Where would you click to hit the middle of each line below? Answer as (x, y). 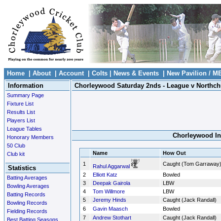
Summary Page (25, 95)
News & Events (136, 73)
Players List (21, 120)
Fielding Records (27, 211)
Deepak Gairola (111, 183)
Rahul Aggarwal (111, 166)
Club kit (16, 154)
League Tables (24, 129)
